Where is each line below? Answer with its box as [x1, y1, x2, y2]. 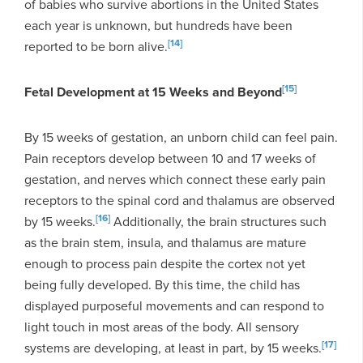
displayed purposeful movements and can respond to [24, 296, 324, 315]
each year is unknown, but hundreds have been [24, 15, 293, 35]
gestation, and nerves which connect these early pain [24, 169, 326, 189]
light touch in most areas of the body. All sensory [24, 317, 299, 336]
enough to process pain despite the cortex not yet [24, 254, 305, 273]
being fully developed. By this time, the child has [24, 275, 300, 294]
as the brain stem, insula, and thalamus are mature [24, 233, 306, 252]
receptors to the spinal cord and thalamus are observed [24, 190, 335, 210]
